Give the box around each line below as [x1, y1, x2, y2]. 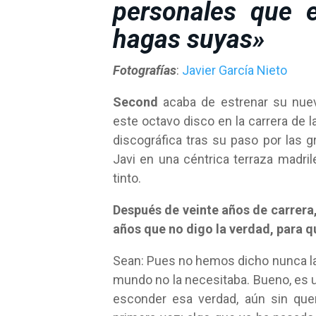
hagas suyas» [113, 25, 265, 54]
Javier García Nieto [182, 63, 287, 78]
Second [113, 95, 158, 109]
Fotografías [113, 63, 176, 78]
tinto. [113, 171, 141, 186]
